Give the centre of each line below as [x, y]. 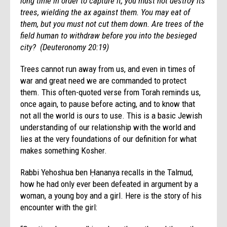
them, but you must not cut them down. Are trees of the [112, 24]
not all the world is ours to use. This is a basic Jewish [111, 115]
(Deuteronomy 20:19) [76, 47]
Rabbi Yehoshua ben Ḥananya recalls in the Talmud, [107, 172]
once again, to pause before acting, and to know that [108, 104]
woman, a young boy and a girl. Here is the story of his [111, 195]
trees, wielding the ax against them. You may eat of [105, 12]
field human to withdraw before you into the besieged [109, 35]
